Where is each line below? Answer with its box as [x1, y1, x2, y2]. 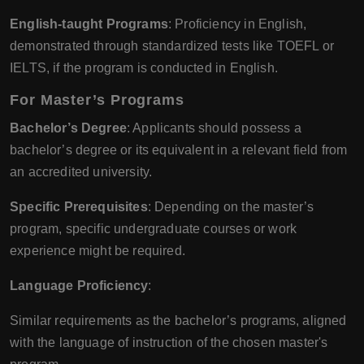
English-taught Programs [10, 17, 168, 31]
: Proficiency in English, [167, 17, 307, 31]
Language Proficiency [10, 279, 149, 292]
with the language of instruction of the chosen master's [10, 336, 328, 349]
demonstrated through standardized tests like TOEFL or [10, 39, 335, 53]
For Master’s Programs [10, 92, 184, 108]
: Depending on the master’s [147, 200, 314, 214]
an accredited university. [10, 165, 153, 179]
